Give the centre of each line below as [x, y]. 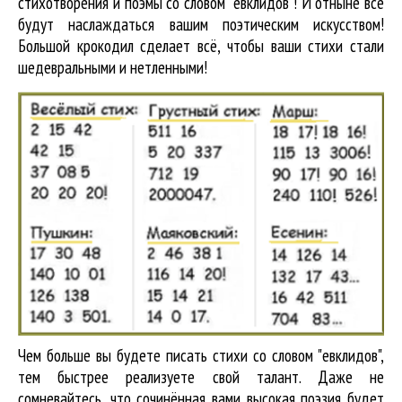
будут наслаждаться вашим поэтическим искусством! [201, 24]
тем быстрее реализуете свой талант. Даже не [201, 376]
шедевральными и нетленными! [113, 67]
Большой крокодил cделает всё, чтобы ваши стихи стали [201, 46]
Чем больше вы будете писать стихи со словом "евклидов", [201, 355]
